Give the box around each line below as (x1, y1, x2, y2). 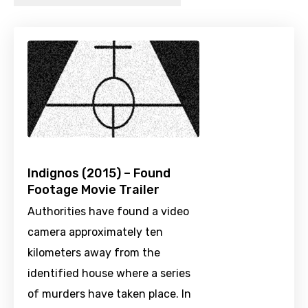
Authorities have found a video (27, 205, 189, 219)
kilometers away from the (27, 246, 160, 260)
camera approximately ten (27, 225, 163, 239)
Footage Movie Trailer (27, 182, 159, 198)
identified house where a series (27, 267, 190, 280)
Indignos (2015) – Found (27, 166, 170, 181)
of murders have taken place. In (27, 287, 191, 301)
